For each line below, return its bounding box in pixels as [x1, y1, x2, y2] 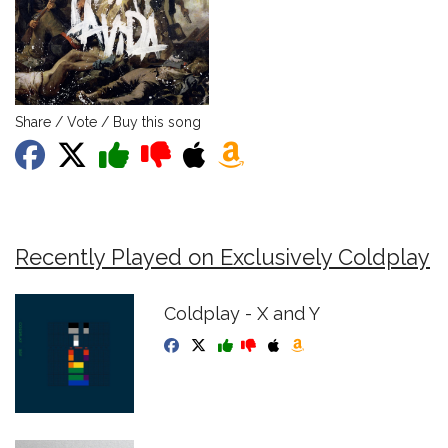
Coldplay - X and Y [164, 303, 321, 324]
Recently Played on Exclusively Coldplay [15, 244, 430, 270]
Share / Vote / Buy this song [15, 114, 201, 130]
